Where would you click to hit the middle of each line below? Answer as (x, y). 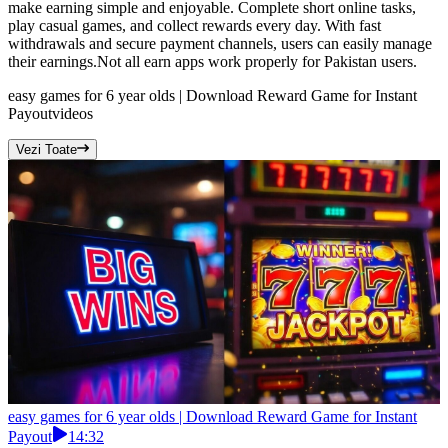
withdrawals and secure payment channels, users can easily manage (220, 44)
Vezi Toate (46, 150)
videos (72, 114)
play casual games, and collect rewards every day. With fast (194, 26)
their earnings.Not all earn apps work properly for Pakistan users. (212, 62)
